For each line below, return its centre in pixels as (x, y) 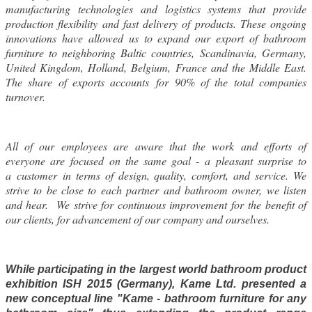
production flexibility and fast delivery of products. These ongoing (156, 23)
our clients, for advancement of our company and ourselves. (138, 219)
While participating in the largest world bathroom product (156, 269)
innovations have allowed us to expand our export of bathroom (156, 38)
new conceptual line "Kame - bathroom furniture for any (156, 298)
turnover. (25, 96)
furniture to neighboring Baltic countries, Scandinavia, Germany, (156, 52)
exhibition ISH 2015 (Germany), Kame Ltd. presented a (156, 283)
